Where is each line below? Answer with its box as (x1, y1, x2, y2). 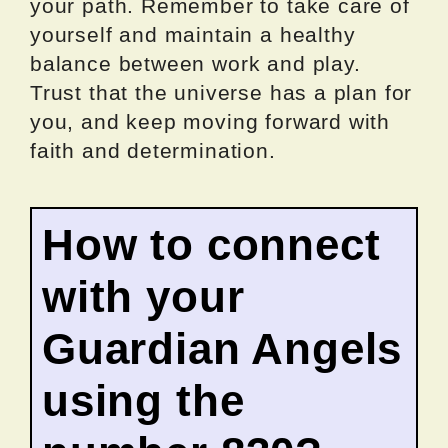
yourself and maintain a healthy (30, 22, 356, 46)
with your (42, 271, 245, 321)
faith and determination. (30, 138, 276, 162)
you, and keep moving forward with (30, 109, 391, 133)
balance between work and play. (30, 51, 361, 75)
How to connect (42, 219, 381, 269)
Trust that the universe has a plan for (30, 80, 413, 104)
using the (42, 375, 245, 425)
